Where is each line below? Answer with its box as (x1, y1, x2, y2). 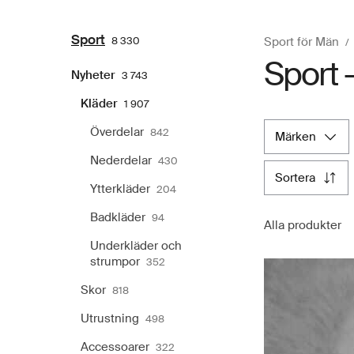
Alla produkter (264, 217, 341, 233)
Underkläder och (90, 237, 182, 254)
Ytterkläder (90, 180, 150, 197)
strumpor (90, 253, 140, 269)
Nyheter (71, 66, 115, 83)
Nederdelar (90, 152, 152, 168)
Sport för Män (264, 33, 339, 50)
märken (285, 128, 316, 145)
